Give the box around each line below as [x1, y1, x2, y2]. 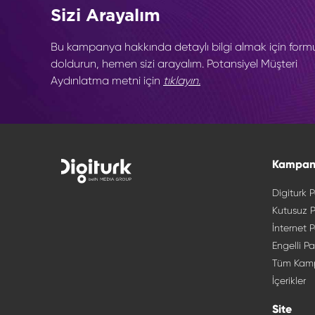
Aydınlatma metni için [51, 74, 163, 87]
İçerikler [272, 275, 306, 286]
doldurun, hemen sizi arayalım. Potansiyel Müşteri [51, 57, 297, 70]
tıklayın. [163, 74, 200, 87]
